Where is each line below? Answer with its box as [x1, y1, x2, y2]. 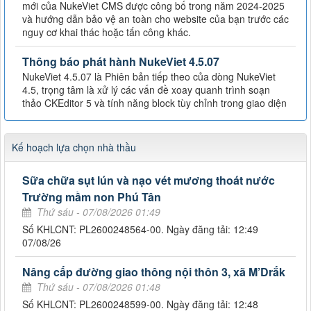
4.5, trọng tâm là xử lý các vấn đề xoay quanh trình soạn [22, 82, 270, 96]
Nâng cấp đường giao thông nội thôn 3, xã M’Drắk [22, 263, 285, 280]
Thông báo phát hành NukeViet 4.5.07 [22, 53, 219, 69]
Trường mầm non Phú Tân [22, 188, 161, 205]
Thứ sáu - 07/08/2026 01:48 [37, 279, 160, 294]
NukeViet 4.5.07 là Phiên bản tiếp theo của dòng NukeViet [22, 69, 276, 83]
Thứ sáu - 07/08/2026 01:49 [37, 204, 160, 219]
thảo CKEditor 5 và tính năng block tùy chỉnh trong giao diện [22, 95, 287, 110]
